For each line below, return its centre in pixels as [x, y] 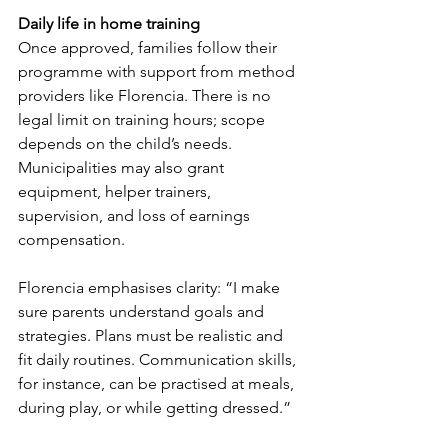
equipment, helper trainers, [116, 192]
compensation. [71, 240]
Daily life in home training [109, 24]
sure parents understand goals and [143, 312]
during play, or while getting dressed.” [154, 408]
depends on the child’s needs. [127, 144]
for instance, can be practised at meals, [158, 384]
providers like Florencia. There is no [146, 96]
